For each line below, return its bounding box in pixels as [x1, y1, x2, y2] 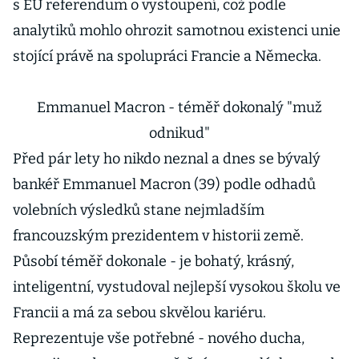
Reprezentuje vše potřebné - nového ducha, [13, 329, 305, 347]
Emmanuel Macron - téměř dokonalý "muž [37, 99, 322, 116]
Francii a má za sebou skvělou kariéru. [13, 304, 266, 321]
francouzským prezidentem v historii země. [13, 227, 304, 244]
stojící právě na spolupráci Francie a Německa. [13, 47, 321, 65]
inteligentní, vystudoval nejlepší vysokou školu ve [13, 278, 341, 296]
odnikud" [149, 124, 210, 142]
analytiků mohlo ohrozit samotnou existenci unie [13, 22, 341, 39]
